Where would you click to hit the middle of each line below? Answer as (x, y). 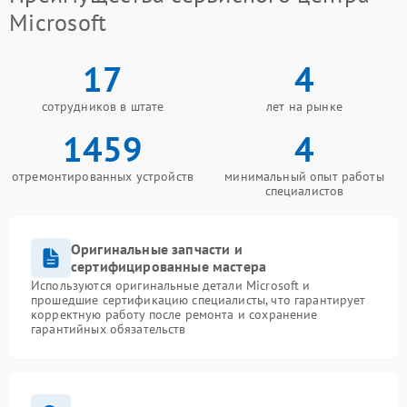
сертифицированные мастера (169, 267)
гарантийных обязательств (109, 329)
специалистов (304, 191)
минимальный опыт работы (304, 177)
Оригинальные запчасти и (157, 249)
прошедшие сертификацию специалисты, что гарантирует (199, 300)
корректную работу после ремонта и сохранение (174, 315)
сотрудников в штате (103, 107)
